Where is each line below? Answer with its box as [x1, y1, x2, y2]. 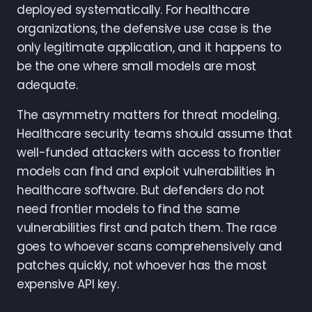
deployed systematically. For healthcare [17, 1, 250, 18]
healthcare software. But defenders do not [17, 182, 265, 198]
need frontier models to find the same [17, 201, 240, 217]
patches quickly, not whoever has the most [17, 257, 267, 274]
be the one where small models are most [17, 58, 256, 75]
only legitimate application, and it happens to [17, 39, 281, 56]
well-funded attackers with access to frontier [17, 144, 281, 161]
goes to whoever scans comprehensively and [17, 238, 282, 255]
